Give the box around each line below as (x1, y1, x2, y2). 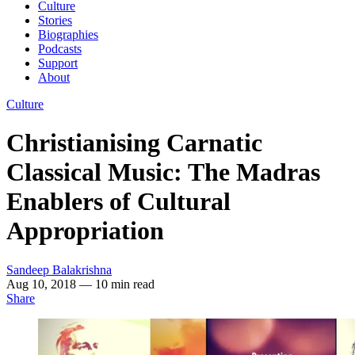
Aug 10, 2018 (6, 277, 79, 291)
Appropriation (6, 216, 164, 246)
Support (38, 56, 78, 70)
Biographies (38, 28, 98, 41)
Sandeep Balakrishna (6, 262, 112, 277)
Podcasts (38, 42, 82, 55)
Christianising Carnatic (6, 128, 262, 158)
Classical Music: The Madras (6, 158, 320, 187)
